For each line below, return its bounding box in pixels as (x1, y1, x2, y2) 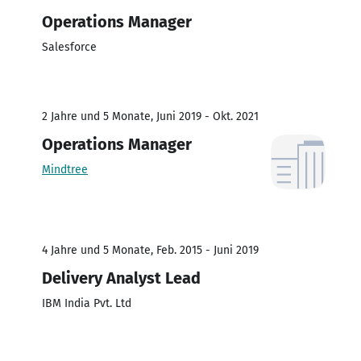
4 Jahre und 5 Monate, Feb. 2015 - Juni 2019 (42, 243, 259, 257)
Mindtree (42, 162, 88, 176)
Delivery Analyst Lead (42, 268, 201, 288)
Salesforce (42, 39, 97, 54)
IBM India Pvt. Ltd (42, 296, 131, 310)
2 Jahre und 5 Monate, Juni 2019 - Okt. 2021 (42, 109, 259, 123)
